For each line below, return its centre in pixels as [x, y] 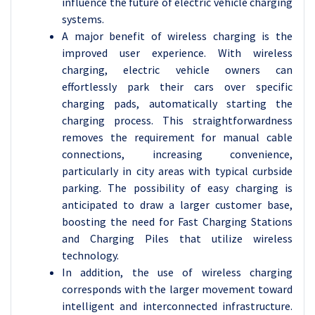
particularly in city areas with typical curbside [177, 171]
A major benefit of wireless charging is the [177, 36]
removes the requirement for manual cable [177, 137]
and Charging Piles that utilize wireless [177, 238]
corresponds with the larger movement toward [177, 289]
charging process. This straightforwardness [177, 120]
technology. [90, 255]
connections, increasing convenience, [177, 154]
